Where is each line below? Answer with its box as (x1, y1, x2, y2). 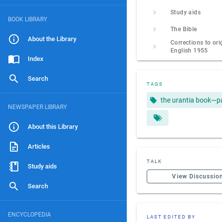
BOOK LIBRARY (8, 16, 47, 23)
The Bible (170, 26, 197, 33)
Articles (28, 143, 50, 150)
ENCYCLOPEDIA (8, 211, 51, 218)
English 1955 (170, 47, 208, 54)
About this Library (28, 123, 78, 130)
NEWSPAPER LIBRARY (8, 104, 67, 111)
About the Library (28, 35, 76, 43)
